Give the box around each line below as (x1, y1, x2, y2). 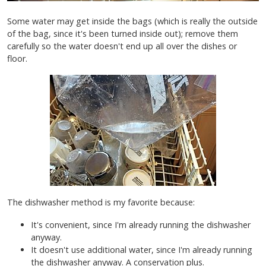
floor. (7, 52, 30, 64)
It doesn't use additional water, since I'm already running (31, 244, 252, 256)
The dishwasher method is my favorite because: (7, 197, 195, 208)
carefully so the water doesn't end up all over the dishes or (7, 40, 237, 52)
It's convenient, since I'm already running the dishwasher (31, 219, 251, 231)
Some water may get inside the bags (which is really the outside (7, 15, 258, 27)
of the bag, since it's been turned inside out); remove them (7, 27, 238, 39)
